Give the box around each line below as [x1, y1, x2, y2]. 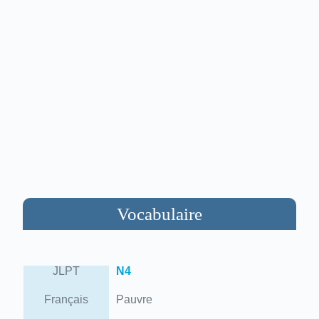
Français [43, 293, 88, 305]
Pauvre [115, 293, 152, 305]
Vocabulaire [117, 204, 202, 224]
